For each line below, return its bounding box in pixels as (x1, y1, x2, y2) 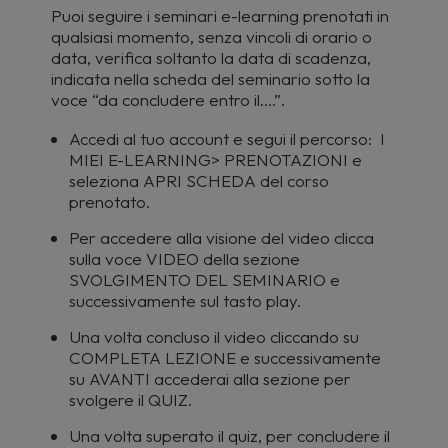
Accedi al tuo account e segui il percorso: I (69, 128, 385, 149)
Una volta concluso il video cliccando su (69, 326, 359, 347)
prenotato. (69, 191, 150, 212)
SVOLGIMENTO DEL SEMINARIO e (69, 269, 340, 290)
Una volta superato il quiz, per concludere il (69, 425, 390, 446)
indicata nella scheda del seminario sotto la (51, 68, 370, 89)
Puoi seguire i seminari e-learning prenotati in (51, 5, 389, 26)
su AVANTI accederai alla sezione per (69, 368, 351, 389)
